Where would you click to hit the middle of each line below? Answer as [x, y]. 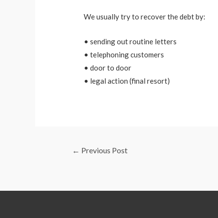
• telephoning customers [124, 55]
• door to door [108, 68]
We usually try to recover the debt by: [145, 17]
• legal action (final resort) [127, 81]
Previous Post [103, 150]
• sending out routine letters [130, 42]
